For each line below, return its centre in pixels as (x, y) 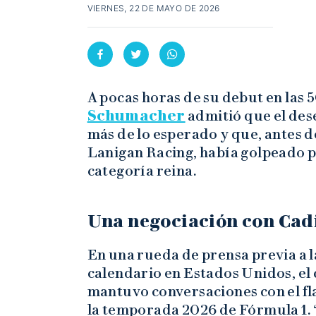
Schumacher (136, 116)
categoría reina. (142, 171)
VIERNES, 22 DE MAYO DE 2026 (153, 8)
